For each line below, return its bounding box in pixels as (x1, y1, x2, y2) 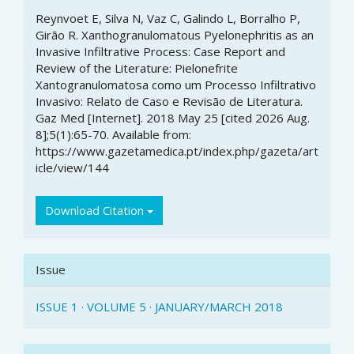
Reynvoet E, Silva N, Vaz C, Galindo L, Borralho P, (36, 9, 300, 26)
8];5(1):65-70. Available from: (36, 126, 191, 142)
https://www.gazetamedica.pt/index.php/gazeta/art (36, 142, 318, 159)
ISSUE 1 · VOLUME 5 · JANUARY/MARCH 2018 (36, 298, 283, 314)
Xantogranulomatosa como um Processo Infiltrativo (36, 76, 316, 92)
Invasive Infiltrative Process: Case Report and (36, 43, 285, 59)
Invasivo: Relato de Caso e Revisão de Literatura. (36, 92, 303, 109)
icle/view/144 (36, 159, 109, 175)
